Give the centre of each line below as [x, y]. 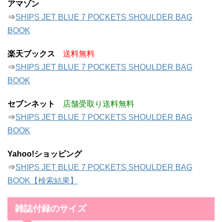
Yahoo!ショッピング [45, 154]
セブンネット [31, 104]
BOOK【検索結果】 [43, 181]
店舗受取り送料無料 [99, 104]
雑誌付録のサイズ [51, 209]
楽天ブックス [31, 54]
